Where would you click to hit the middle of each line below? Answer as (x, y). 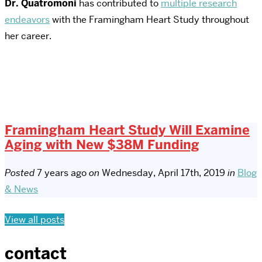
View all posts (35, 219)
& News (21, 189)
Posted (21, 173)
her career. (28, 36)
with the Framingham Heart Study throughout (149, 20)
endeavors (27, 20)
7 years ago (62, 173)
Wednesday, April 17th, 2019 (163, 173)
